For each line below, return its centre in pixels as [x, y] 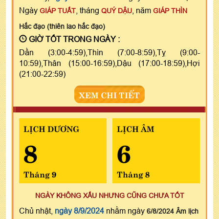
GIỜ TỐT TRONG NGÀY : [73, 39]
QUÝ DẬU [117, 11]
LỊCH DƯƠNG [51, 128]
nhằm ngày [125, 210]
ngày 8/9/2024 [79, 210]
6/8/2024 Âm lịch [173, 211]
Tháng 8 [133, 173]
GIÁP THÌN [170, 11]
